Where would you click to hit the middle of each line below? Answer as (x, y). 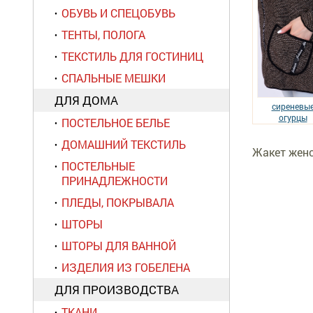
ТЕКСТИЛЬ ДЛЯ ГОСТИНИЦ (132, 56)
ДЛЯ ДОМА (86, 100)
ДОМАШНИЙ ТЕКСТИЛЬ (124, 144)
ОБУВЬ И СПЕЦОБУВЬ (118, 13)
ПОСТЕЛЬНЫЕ (98, 166)
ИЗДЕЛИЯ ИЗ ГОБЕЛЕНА (126, 267)
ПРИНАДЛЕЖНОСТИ (115, 181)
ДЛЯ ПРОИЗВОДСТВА (117, 290)
